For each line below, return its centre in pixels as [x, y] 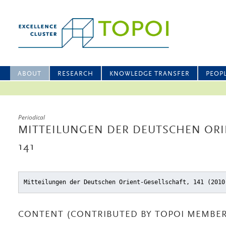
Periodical [32, 117]
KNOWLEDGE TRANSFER [150, 74]
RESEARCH [75, 74]
